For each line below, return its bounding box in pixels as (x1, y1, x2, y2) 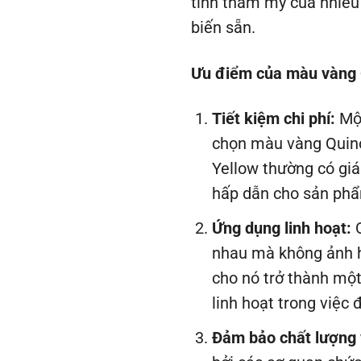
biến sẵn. (191, 18, 255, 37)
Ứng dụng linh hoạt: (211, 218, 351, 238)
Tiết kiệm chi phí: (211, 110, 335, 129)
